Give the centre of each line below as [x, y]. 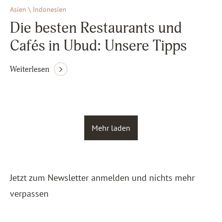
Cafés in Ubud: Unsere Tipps [98, 46]
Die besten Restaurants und [96, 28]
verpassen [29, 194]
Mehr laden [111, 128]
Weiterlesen [30, 69]
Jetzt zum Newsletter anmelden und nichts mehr [102, 178]
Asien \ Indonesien [38, 9]
